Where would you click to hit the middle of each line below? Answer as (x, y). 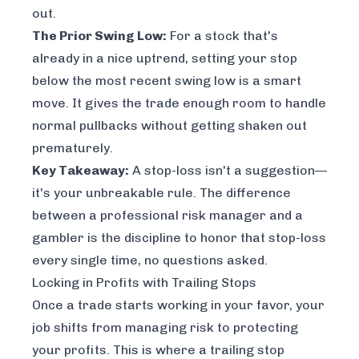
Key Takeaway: (81, 171)
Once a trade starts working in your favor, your (178, 305)
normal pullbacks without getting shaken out (169, 126)
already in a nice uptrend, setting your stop (165, 58)
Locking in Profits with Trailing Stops (144, 283)
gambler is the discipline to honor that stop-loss (179, 238)
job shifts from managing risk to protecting (165, 328)
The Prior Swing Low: (99, 36)
